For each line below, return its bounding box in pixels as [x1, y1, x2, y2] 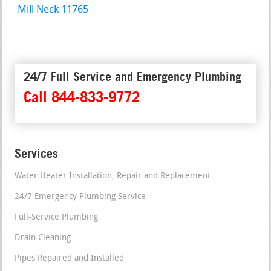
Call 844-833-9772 [24, 88, 140, 106]
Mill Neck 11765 [18, 4, 89, 15]
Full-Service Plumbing [15, 212, 99, 222]
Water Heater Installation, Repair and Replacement [15, 171, 211, 181]
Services [15, 146, 59, 161]
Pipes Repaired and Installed [15, 253, 125, 263]
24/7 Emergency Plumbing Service [15, 192, 146, 201]
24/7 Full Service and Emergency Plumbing [24, 69, 242, 84]
